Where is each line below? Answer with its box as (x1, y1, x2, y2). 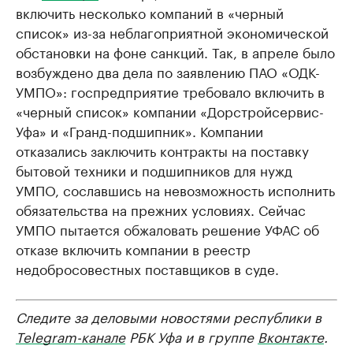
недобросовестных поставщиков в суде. (16, 258, 279, 279)
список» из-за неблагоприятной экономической (16, 21, 329, 43)
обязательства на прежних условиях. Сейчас (16, 199, 306, 220)
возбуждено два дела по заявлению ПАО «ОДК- (16, 61, 320, 82)
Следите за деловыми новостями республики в (16, 306, 321, 327)
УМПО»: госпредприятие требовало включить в (16, 80, 325, 102)
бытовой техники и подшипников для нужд (16, 159, 292, 180)
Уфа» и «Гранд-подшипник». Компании (16, 120, 263, 141)
